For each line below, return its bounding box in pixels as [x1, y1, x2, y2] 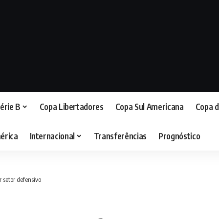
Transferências [93, 130, 147, 141]
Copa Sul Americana [115, 101, 184, 112]
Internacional [29, 130, 75, 141]
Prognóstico [158, 130, 200, 141]
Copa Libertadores [39, 101, 104, 112]
